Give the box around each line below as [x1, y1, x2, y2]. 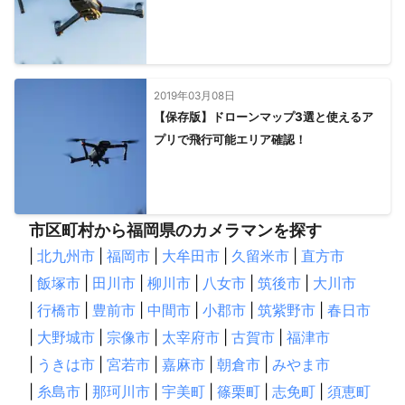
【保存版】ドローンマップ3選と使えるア [153, 109, 373, 124]
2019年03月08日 [153, 89, 235, 102]
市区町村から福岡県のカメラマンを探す [29, 221, 322, 240]
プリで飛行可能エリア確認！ [153, 132, 306, 146]
